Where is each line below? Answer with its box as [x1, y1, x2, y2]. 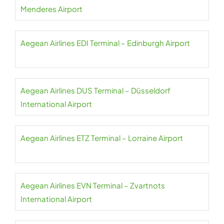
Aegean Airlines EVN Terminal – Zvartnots [20, 180, 165, 190]
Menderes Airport [20, 4, 82, 13]
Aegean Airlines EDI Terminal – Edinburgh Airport [20, 38, 190, 47]
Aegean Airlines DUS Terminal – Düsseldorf [20, 85, 170, 95]
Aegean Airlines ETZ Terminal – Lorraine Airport [20, 133, 183, 142]
